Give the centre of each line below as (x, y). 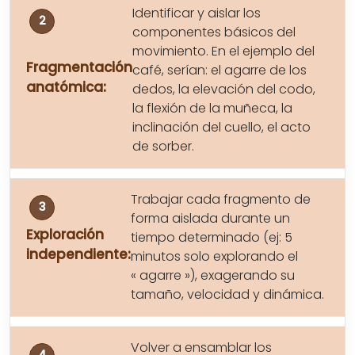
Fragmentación (79, 67)
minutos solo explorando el (214, 256)
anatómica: (66, 87)
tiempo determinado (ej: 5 (212, 237)
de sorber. (163, 146)
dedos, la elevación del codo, (224, 89)
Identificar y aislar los (197, 13)
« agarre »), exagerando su (213, 275)
